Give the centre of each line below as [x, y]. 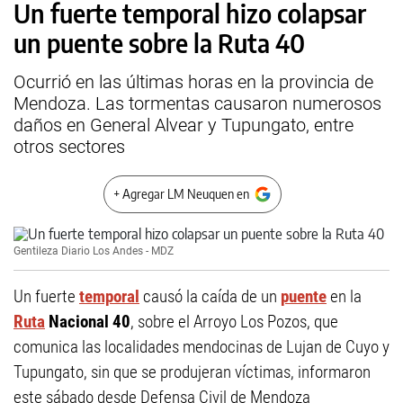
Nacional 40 [88, 322]
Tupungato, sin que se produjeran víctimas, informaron [192, 372]
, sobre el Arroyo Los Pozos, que [234, 322]
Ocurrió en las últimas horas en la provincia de [193, 82]
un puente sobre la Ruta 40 [159, 43]
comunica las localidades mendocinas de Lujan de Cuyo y [201, 347]
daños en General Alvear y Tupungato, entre [184, 125]
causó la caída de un [210, 296]
